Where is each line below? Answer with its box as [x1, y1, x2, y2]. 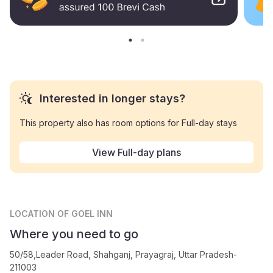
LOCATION [10, 208, 57, 219]
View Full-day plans [92, 146, 181, 158]
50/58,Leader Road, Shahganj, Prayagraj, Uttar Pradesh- [10, 249, 237, 260]
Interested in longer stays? [40, 91, 185, 105]
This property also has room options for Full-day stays [19, 117, 237, 128]
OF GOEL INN [57, 208, 113, 219]
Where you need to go [10, 226, 138, 241]
